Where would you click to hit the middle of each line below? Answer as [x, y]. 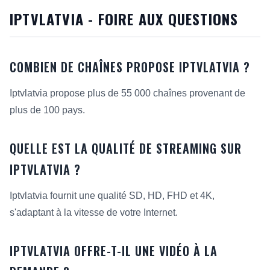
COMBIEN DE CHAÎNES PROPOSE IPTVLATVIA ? [130, 67]
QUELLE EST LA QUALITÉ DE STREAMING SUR [126, 148]
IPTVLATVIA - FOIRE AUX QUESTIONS [124, 19]
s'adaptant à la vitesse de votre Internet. [94, 212]
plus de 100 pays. [47, 110]
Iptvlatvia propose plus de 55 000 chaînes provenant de [127, 93]
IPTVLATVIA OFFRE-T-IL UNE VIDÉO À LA [114, 251]
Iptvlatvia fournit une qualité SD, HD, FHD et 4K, [112, 196]
